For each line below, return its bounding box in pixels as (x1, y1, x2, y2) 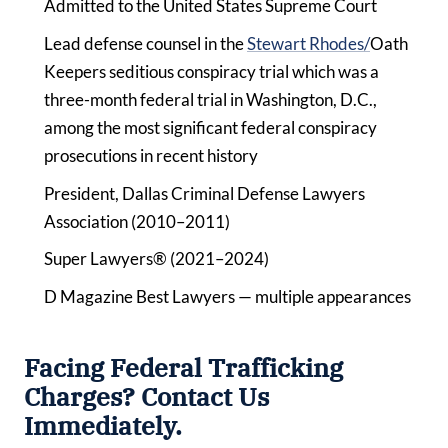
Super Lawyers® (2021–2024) (44, 248, 269, 270)
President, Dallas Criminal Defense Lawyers (44, 182, 365, 204)
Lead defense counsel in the (44, 32, 247, 54)
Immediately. (24, 409, 182, 442)
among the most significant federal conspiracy (44, 116, 377, 138)
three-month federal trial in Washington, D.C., (44, 88, 377, 110)
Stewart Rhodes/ (247, 32, 370, 54)
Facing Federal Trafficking (24, 351, 343, 384)
